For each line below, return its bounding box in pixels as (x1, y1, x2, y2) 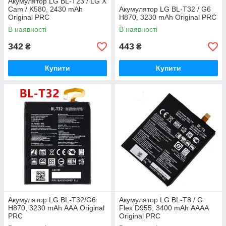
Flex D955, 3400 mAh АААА (119, 204, 209, 212)
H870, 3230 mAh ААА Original (8, 204, 104, 212)
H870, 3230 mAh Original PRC (119, 13, 216, 21)
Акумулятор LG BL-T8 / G (119, 196, 203, 204)
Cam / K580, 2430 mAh (8, 5, 83, 13)
